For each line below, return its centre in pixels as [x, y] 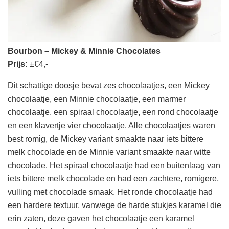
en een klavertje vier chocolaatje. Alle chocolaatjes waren [111, 125]
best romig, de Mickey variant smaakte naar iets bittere [106, 139]
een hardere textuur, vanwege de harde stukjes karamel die [114, 205]
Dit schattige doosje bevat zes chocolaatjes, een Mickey [109, 85]
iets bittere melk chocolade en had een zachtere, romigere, [113, 178]
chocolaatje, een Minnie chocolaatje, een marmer [97, 99]
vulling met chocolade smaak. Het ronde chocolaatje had [110, 192]
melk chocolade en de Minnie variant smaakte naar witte [109, 152]
